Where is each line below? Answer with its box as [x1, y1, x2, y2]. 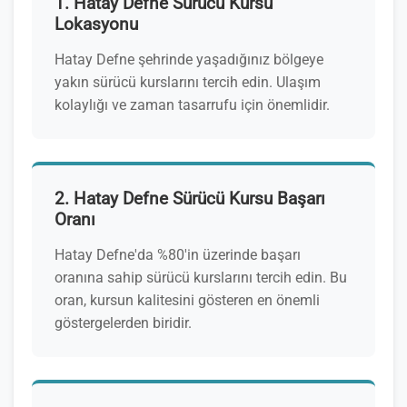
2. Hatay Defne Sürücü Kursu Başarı [55, 188, 325, 209]
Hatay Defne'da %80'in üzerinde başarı [55, 246, 301, 263]
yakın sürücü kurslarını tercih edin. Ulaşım [55, 74, 321, 91]
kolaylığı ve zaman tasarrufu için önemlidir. [55, 96, 330, 114]
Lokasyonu [55, 14, 138, 35]
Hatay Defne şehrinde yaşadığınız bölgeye [55, 51, 323, 68]
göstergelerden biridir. [55, 314, 192, 332]
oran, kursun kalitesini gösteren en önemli [55, 292, 320, 309]
